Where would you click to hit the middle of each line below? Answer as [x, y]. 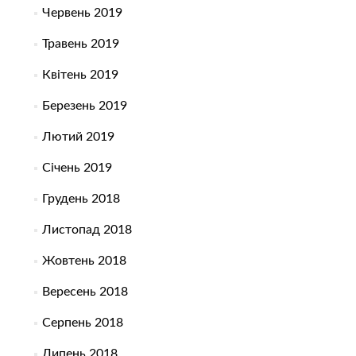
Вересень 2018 [85, 292]
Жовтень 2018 [84, 261]
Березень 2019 [84, 106]
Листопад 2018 [87, 230]
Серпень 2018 [82, 323]
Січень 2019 [77, 168]
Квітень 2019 [80, 75]
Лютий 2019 [78, 137]
